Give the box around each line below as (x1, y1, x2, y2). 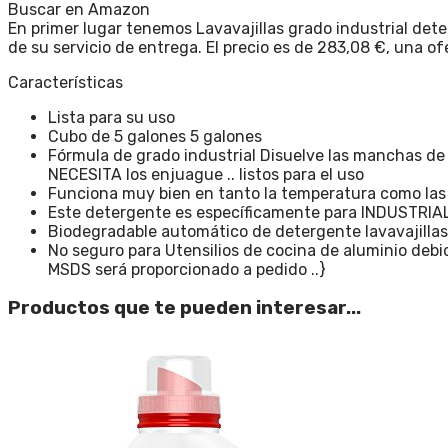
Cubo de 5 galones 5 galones (48, 126, 262, 146)
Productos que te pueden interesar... (8, 297, 361, 320)
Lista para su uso (48, 107, 175, 127)
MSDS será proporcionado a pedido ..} (48, 259, 326, 279)
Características (8, 72, 123, 92)
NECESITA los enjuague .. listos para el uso (48, 164, 364, 184)
